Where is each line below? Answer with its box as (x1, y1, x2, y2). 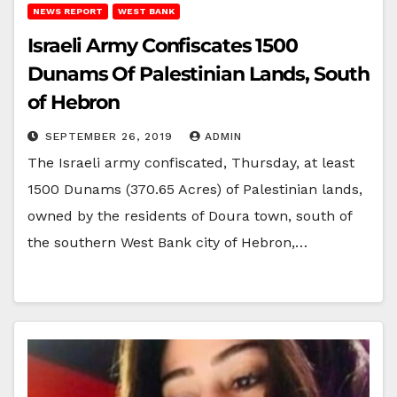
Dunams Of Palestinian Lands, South (27, 61, 370, 86)
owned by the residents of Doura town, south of (27, 206, 352, 224)
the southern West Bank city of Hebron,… (27, 233, 307, 251)
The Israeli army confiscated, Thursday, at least (27, 153, 354, 171)
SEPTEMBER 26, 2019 (45, 129, 177, 143)
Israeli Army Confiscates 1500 (27, 33, 299, 58)
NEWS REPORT (33, 5, 103, 16)
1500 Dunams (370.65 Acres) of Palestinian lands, (27, 180, 362, 198)
